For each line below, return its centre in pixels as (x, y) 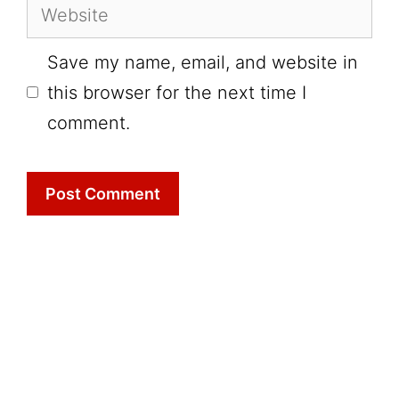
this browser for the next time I (177, 92)
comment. (89, 122)
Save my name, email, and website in (203, 62)
